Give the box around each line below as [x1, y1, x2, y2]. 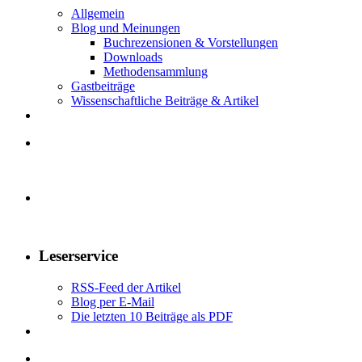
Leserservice [39, 247, 118, 265]
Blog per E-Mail [71, 294, 154, 309]
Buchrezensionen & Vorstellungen [103, 35, 278, 49]
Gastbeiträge [71, 78, 135, 93]
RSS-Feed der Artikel [71, 280, 181, 294]
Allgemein [71, 6, 124, 20]
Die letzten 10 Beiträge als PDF [71, 309, 233, 323]
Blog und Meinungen [71, 20, 180, 35]
